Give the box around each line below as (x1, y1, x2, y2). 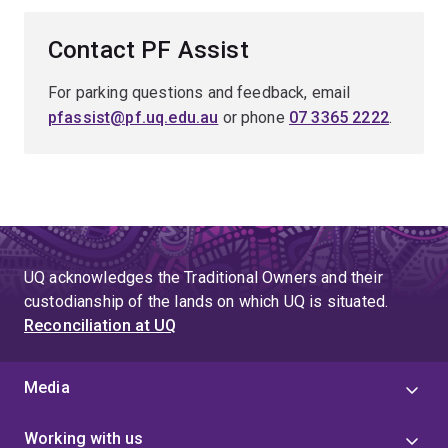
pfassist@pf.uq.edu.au (48, 108, 219, 127)
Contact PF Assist (48, 36, 249, 64)
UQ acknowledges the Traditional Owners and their (24, 268, 383, 287)
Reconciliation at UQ (24, 316, 177, 335)
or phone (218, 108, 289, 127)
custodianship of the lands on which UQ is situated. (24, 292, 389, 311)
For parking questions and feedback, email (48, 83, 351, 102)
